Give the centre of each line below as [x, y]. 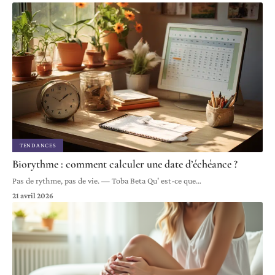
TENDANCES [38, 145]
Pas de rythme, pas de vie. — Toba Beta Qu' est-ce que [104, 181]
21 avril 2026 [33, 196]
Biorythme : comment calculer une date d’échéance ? [125, 164]
